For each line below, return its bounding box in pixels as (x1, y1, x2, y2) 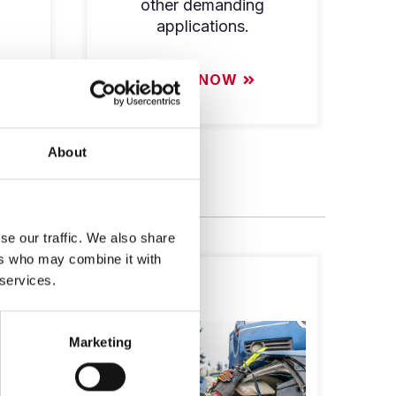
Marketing (69, 334, 132, 350)
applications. (156, 16, 249, 35)
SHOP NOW (149, 71, 238, 89)
